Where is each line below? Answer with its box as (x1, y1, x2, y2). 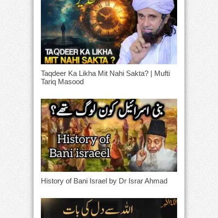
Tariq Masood (41, 77, 84, 86)
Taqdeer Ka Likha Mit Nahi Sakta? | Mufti (41, 69, 170, 78)
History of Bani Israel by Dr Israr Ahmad (41, 176, 167, 185)
